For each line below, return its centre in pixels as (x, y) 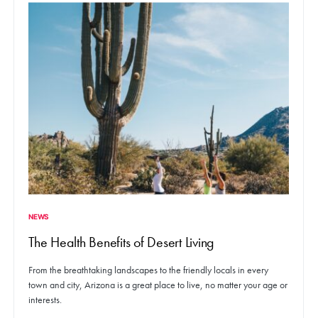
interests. (45, 299)
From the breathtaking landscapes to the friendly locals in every (148, 269)
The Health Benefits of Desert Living (121, 242)
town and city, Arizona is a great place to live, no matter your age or (158, 284)
